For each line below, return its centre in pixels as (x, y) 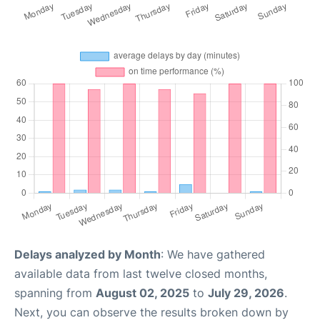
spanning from (55, 292)
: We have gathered (213, 254)
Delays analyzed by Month (87, 254)
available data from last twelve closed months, (141, 273)
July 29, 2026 (246, 292)
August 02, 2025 (142, 292)
